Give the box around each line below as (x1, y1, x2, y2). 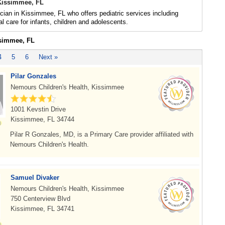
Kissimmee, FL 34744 (11, 116, 74, 123)
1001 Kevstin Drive (11, 105, 66, 113)
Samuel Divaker (11, 174, 59, 181)
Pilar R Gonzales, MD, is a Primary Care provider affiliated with (10, 131, 193, 138)
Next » (39, 53, 58, 61)
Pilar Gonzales (11, 72, 56, 80)
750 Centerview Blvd (11, 195, 70, 202)
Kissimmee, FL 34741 (11, 205, 74, 212)
